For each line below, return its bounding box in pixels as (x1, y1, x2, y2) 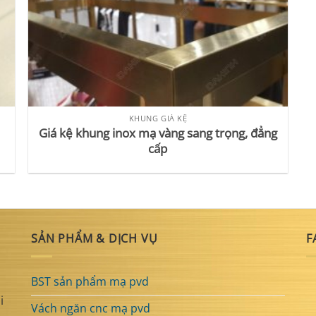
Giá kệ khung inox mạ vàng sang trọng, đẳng (38, 124, 277, 141)
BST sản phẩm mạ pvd (31, 273, 149, 289)
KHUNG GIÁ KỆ (128, 113, 188, 124)
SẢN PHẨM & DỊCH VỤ (31, 231, 158, 246)
